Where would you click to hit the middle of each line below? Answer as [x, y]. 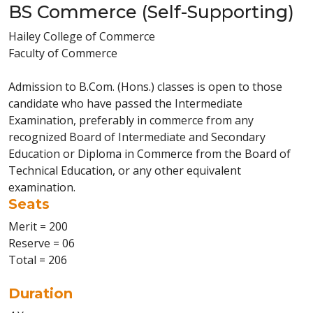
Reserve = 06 [42, 243]
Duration [41, 293]
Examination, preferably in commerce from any [131, 120]
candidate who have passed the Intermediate [125, 103]
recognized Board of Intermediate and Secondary [137, 137]
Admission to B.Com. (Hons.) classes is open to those [145, 87]
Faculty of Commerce [63, 53]
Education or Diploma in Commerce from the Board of [150, 154]
